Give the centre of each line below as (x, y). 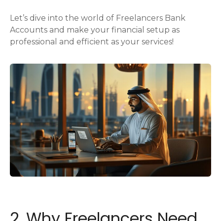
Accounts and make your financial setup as (95, 30)
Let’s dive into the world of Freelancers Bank (98, 18)
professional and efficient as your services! (92, 41)
